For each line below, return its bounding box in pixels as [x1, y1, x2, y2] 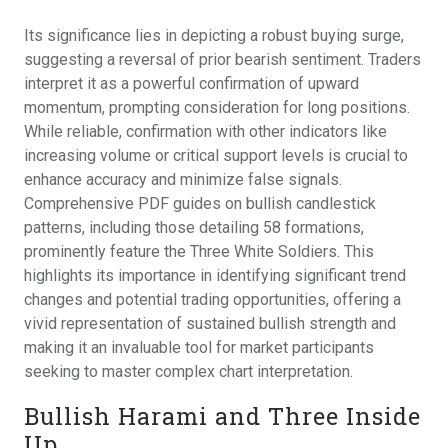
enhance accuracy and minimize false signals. [24, 170, 342, 190]
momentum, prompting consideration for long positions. [24, 98, 410, 118]
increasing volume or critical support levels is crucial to [24, 146, 408, 166]
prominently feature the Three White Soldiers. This [24, 242, 374, 262]
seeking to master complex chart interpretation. [24, 362, 353, 382]
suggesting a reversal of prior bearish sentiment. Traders [24, 50, 421, 70]
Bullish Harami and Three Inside [24, 400, 421, 432]
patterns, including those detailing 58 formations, [24, 218, 364, 238]
